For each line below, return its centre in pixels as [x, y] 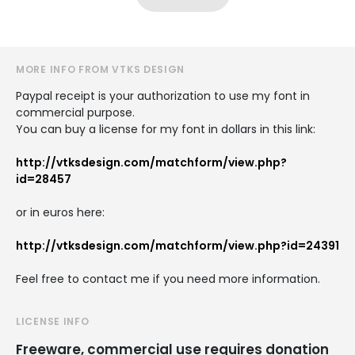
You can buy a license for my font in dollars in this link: [166, 129]
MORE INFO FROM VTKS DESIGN [101, 69]
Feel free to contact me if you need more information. [168, 279]
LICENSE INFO [53, 321]
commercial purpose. [75, 112]
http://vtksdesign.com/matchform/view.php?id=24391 [177, 245]
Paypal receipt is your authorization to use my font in [163, 95]
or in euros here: [60, 212]
